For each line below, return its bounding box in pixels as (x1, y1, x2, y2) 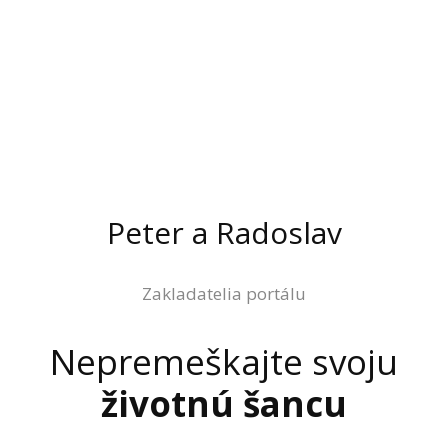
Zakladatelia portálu (142, 282, 306, 305)
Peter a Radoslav (106, 212, 342, 253)
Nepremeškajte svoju (50, 338, 398, 385)
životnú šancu (101, 380, 347, 427)
